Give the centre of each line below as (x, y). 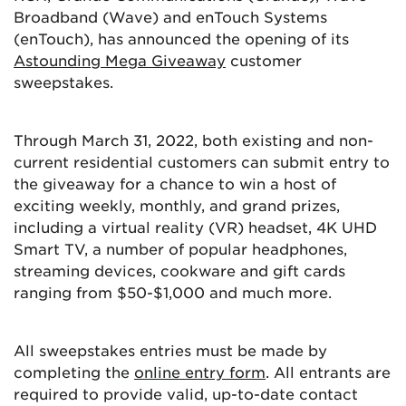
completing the (74, 372)
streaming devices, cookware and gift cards (179, 271)
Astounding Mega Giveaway (120, 60)
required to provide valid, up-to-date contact (186, 394)
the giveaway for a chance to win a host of (175, 184)
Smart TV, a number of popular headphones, (180, 249)
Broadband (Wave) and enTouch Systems (170, 17)
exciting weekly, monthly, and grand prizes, (177, 205)
